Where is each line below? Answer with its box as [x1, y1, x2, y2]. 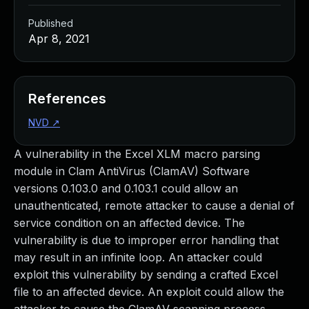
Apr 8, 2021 [28, 32, 90, 46]
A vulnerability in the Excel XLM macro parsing [14, 147, 260, 161]
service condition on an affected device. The [14, 216, 245, 230]
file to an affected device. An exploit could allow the [14, 285, 284, 299]
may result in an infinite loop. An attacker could [14, 250, 262, 264]
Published [28, 17, 73, 29]
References [28, 90, 106, 107]
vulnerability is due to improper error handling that [14, 233, 279, 247]
